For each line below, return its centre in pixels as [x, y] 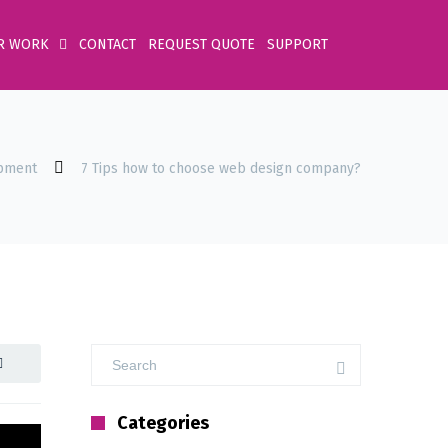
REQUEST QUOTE [201, 44]
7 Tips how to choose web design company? [221, 168]
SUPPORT [297, 44]
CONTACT [107, 44]
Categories [163, 423]
